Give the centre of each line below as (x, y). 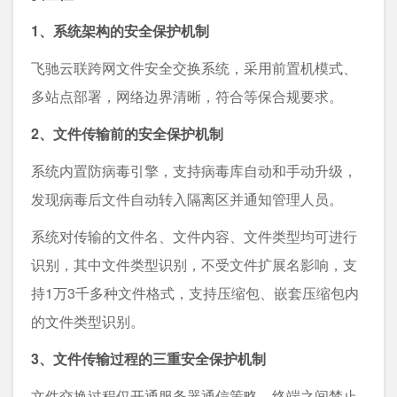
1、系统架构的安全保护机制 (120, 30)
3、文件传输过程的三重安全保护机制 (148, 358)
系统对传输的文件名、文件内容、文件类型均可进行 (194, 236)
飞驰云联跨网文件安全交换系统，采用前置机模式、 (194, 67)
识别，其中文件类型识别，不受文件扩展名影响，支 (194, 264)
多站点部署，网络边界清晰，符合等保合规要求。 (187, 96)
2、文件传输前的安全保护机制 (127, 133)
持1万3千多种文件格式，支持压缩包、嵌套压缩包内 (195, 292)
